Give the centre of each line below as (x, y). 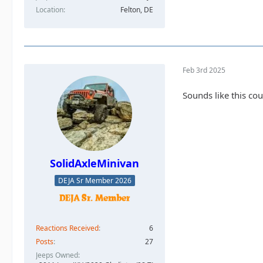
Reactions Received (67, 228)
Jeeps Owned (57, 255)
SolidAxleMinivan (95, 163)
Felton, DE (137, 9)
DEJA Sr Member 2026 (95, 180)
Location (50, 9)
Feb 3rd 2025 (204, 70)
